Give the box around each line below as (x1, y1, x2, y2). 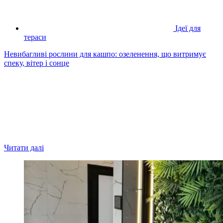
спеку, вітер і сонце (4, 58, 69, 67)
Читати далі (4, 143, 44, 152)
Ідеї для (175, 23, 201, 32)
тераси (24, 32, 46, 41)
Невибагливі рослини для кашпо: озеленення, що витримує (4, 49, 206, 58)
